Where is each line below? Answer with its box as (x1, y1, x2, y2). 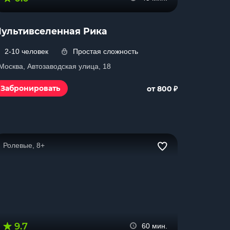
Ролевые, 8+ (3, 141, 45, 149)
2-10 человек (5, 47, 48, 55)
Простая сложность (73, 47, 138, 55)
